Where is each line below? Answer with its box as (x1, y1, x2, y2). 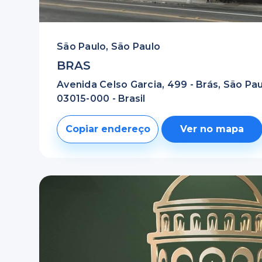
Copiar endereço (65, 123, 150, 135)
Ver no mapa (180, 123, 244, 135)
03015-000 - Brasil (57, 93, 146, 104)
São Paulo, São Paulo (57, 41, 161, 52)
